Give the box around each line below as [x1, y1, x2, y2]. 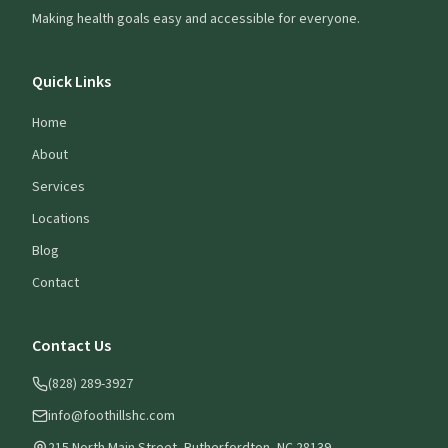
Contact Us [32, 335, 111, 358]
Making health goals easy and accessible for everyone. [32, 9, 360, 30]
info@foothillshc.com [48, 406, 175, 427]
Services [32, 177, 85, 198]
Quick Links [32, 71, 111, 94]
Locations [32, 209, 90, 230]
